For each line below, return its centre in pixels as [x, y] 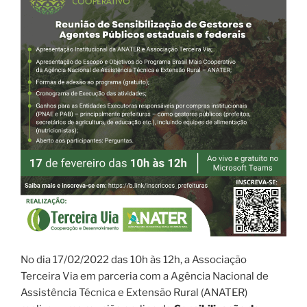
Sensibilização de [217, 298]
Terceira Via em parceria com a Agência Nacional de [145, 266]
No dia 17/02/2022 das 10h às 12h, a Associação [134, 249]
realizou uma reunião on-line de [97, 298]
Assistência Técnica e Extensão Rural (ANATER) [134, 282]
